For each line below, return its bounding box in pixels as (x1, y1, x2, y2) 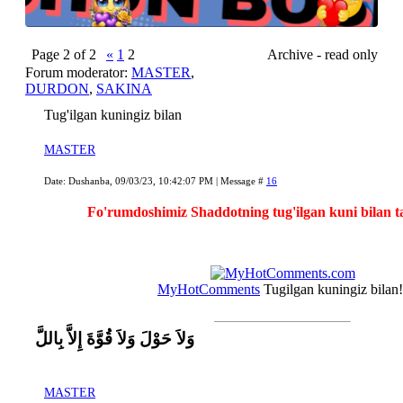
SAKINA (96, 81, 152, 97)
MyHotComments (157, 282, 260, 298)
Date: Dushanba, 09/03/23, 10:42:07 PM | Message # (44, 175, 266, 187)
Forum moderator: (25, 65, 131, 81)
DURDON (25, 81, 89, 97)
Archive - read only (267, 47, 378, 63)
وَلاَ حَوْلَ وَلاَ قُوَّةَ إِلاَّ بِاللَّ (35, 329, 194, 349)
